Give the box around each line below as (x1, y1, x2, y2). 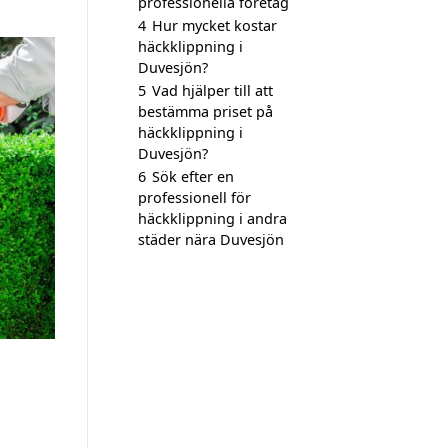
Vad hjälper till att (152, 81, 273, 100)
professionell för (138, 188, 251, 207)
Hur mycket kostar (152, 16, 277, 35)
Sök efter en (152, 167, 234, 186)
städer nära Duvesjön (138, 230, 284, 249)
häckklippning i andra (138, 209, 287, 228)
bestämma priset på (138, 102, 273, 121)
